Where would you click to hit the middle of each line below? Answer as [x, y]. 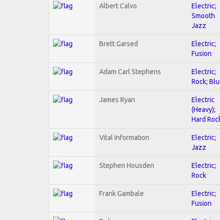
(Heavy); [204, 109]
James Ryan [117, 99]
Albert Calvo [118, 6]
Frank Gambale [122, 193]
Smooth [203, 15]
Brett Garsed [119, 43]
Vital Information [124, 137]
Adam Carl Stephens [130, 71]
